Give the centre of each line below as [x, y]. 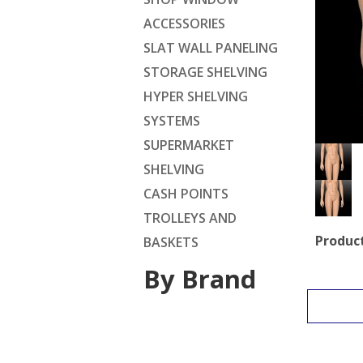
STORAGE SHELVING [205, 72]
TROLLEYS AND [190, 218]
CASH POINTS [186, 194]
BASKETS [171, 242]
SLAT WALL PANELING [211, 48]
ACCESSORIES [184, 23]
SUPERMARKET [189, 145]
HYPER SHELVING [196, 96]
